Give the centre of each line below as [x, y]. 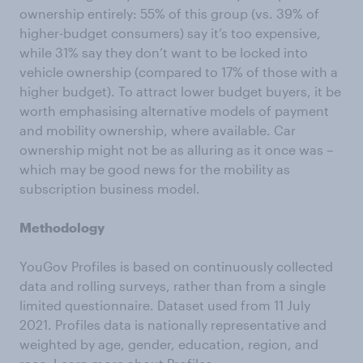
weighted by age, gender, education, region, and [169, 344]
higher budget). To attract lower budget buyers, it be [180, 92]
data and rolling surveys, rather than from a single [173, 286]
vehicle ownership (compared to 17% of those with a [179, 72]
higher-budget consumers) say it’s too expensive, [170, 33]
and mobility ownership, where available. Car [158, 130]
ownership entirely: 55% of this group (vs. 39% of [169, 14]
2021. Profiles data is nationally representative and [173, 325]
